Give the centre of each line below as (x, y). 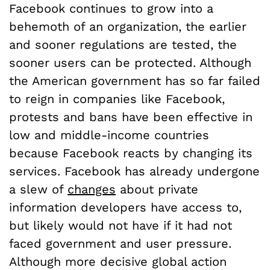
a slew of (38, 190)
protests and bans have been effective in (131, 117)
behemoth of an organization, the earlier (128, 27)
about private (157, 190)
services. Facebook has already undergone (134, 171)
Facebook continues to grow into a (111, 9)
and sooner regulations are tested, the (123, 45)
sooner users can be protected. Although (130, 63)
